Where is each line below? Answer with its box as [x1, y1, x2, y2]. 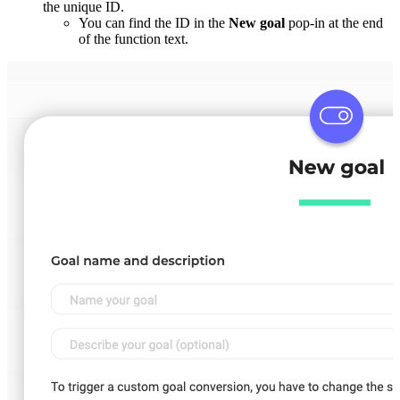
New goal [229, 15, 285, 31]
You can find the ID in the [79, 15, 229, 31]
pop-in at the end [285, 15, 383, 31]
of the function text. [79, 31, 188, 47]
